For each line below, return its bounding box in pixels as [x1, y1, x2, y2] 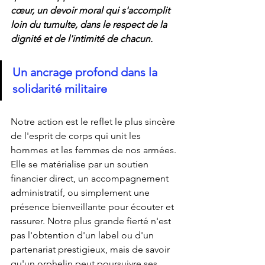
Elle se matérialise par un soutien [11, 158, 151, 170]
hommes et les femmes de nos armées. [11, 144, 179, 156]
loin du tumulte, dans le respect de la [11, 18, 169, 30]
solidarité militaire [12, 81, 107, 96]
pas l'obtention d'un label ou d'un [11, 229, 156, 241]
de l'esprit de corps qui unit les [11, 130, 143, 141]
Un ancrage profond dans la [12, 64, 160, 79]
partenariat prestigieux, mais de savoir [11, 243, 172, 255]
